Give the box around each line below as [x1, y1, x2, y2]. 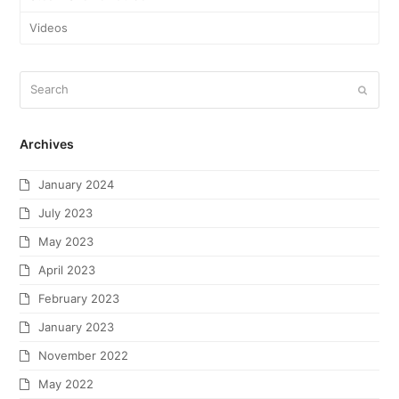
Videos [29, 20, 69, 36]
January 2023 [38, 319, 115, 334]
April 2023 [38, 262, 96, 277]
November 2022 [38, 347, 129, 362]
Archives [20, 135, 75, 151]
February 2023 [38, 290, 120, 305]
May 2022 [38, 376, 94, 391]
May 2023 [38, 233, 94, 248]
